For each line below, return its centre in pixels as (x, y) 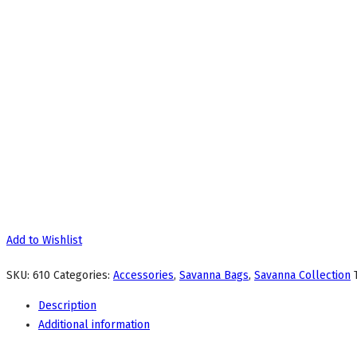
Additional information (94, 325)
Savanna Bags (214, 275)
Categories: (83, 275)
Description (67, 306)
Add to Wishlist (44, 240)
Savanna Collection (302, 275)
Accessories (143, 275)
